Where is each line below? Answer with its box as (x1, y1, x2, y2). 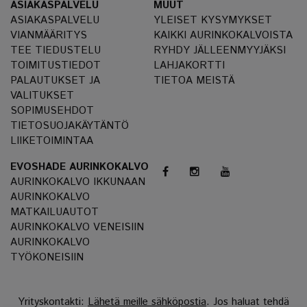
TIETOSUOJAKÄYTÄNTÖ (10, 119, 129, 134)
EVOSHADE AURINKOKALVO (10, 160, 149, 175)
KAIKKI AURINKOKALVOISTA (153, 28, 293, 43)
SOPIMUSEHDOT (10, 103, 94, 119)
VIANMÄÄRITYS (10, 28, 87, 43)
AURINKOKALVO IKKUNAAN (10, 175, 145, 190)
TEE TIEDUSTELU (10, 43, 101, 58)
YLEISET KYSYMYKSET (153, 13, 272, 28)
